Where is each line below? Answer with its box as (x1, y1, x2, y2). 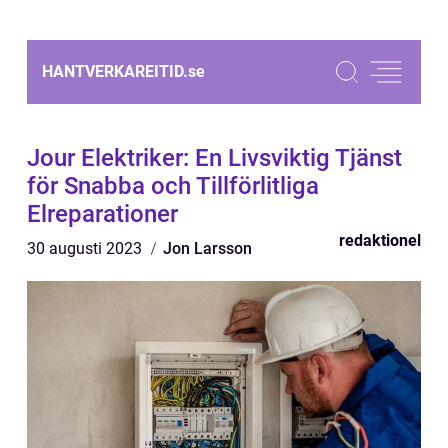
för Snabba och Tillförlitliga (27, 172, 319, 200)
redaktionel (339, 231, 421, 250)
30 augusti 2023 (27, 239, 146, 258)
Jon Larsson (163, 239, 252, 258)
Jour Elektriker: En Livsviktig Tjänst (27, 144, 402, 172)
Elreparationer (27, 200, 178, 228)
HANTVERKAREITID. (42, 62, 188, 81)
